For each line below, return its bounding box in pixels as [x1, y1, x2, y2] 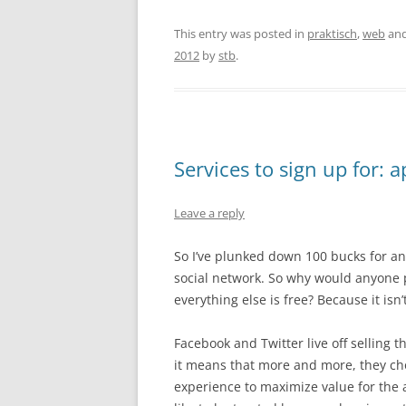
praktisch [307, 25, 357, 42]
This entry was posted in [174, 25, 307, 42]
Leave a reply [174, 205, 245, 221]
